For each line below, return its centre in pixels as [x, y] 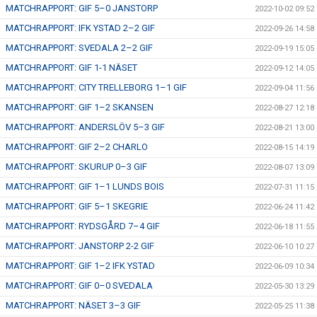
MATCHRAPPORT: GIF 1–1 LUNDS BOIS [85, 186]
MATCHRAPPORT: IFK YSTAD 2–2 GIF [80, 28]
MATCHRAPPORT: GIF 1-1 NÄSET [71, 68]
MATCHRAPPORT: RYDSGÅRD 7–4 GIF [83, 226]
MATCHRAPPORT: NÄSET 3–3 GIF [73, 305]
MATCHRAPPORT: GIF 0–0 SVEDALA [79, 286]
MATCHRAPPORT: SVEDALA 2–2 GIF [79, 48]
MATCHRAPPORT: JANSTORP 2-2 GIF [80, 246]
